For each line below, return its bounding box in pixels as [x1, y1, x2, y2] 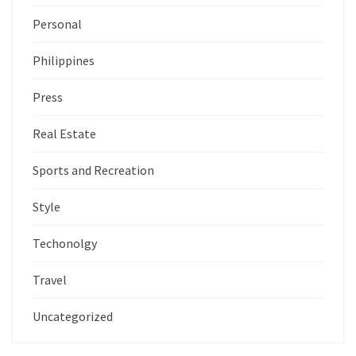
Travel [33, 271, 67, 288]
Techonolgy [33, 234, 97, 251]
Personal [33, 15, 82, 32]
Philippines [33, 52, 95, 68]
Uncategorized [33, 308, 113, 324]
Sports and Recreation [33, 161, 154, 178]
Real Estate [33, 125, 96, 141]
